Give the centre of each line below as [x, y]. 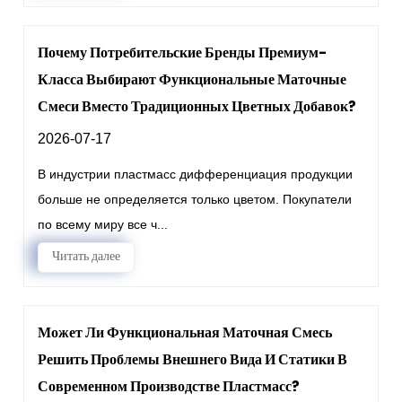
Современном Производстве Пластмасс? [169, 386]
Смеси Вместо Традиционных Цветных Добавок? [197, 106]
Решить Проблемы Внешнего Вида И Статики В [193, 359]
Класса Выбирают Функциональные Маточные [192, 79]
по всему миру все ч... [103, 224]
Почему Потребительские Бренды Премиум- [183, 52]
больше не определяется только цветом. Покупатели [195, 199]
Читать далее [87, 256]
